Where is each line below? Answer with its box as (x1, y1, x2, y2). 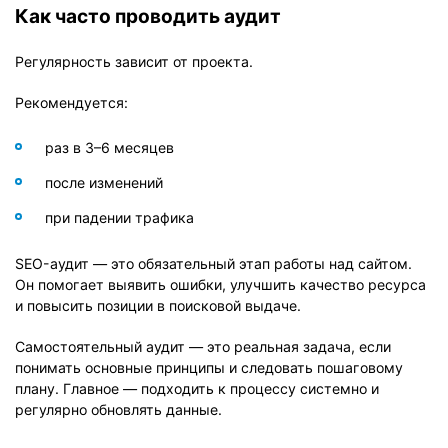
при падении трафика (45, 208, 194, 226)
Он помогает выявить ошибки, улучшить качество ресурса (15, 275, 426, 293)
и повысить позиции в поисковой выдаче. (15, 296, 301, 314)
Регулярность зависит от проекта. (15, 52, 253, 70)
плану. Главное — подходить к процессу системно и (15, 379, 379, 397)
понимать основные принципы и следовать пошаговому (15, 358, 403, 376)
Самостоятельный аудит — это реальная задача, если (15, 337, 391, 355)
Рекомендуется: (15, 93, 128, 111)
